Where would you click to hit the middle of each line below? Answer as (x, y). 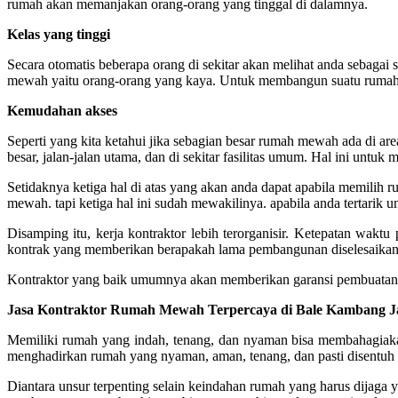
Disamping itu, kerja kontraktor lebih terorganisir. (151, 233)
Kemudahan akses (62, 110)
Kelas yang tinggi (59, 34)
